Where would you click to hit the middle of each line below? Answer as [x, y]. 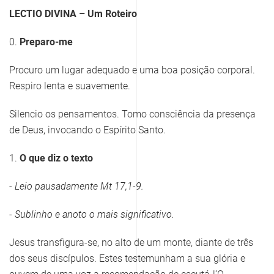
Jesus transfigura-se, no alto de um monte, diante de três [131, 243]
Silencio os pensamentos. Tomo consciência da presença [132, 114]
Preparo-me [46, 42]
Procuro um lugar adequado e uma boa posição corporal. [132, 70]
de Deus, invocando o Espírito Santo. [87, 130]
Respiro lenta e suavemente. [70, 86]
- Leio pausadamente [55, 187]
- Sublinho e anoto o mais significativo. [92, 215]
